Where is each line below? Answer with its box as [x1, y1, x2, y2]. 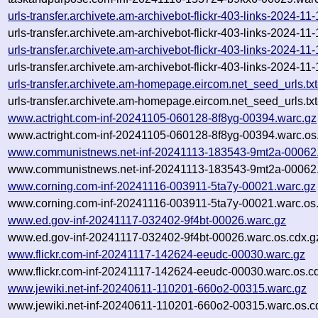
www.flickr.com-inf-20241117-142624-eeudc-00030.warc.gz [8, 248, 306, 261]
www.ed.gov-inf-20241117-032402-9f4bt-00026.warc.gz [8, 214, 287, 226]
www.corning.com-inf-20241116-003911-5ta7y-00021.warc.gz [8, 180, 317, 192]
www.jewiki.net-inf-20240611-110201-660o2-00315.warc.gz [8, 282, 307, 295]
